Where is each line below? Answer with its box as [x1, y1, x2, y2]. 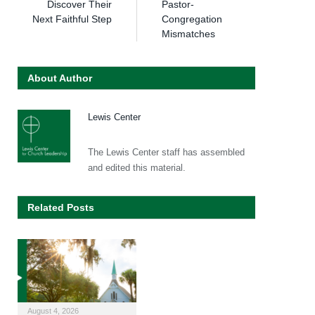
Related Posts [27, 201, 94, 213]
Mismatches [162, 27, 215, 39]
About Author [27, 72, 92, 84]
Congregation [162, 13, 222, 25]
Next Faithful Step [32, 13, 112, 25]
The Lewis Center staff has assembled [88, 146, 245, 157]
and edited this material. [88, 162, 186, 173]
